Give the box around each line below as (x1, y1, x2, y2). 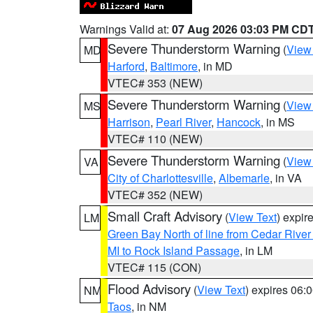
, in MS (261, 114, 295, 130)
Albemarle (219, 170, 270, 186)
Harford (108, 58, 145, 74)
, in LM (240, 242, 272, 259)
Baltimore (150, 58, 198, 74)
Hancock (217, 114, 261, 130)
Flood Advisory (108, 279, 191, 298)
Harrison (108, 114, 150, 130)
